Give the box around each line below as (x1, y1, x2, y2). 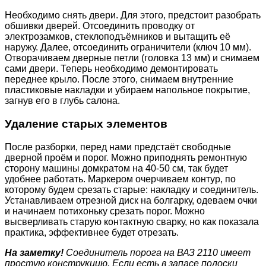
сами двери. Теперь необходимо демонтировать (5, 64, 218, 74)
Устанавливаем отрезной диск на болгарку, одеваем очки (5, 195, 257, 205)
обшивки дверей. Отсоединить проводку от (5, 21, 195, 31)
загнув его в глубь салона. (5, 96, 120, 106)
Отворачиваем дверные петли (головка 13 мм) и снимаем (5, 53, 259, 64)
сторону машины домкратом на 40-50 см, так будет (5, 163, 228, 173)
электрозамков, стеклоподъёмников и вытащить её (5, 31, 230, 42)
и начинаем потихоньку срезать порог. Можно (5, 205, 205, 216)
